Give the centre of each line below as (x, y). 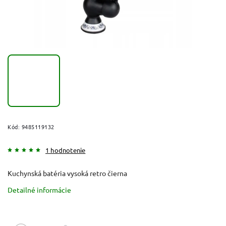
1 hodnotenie (66, 150)
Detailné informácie (39, 189)
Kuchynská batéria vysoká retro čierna (67, 173)
